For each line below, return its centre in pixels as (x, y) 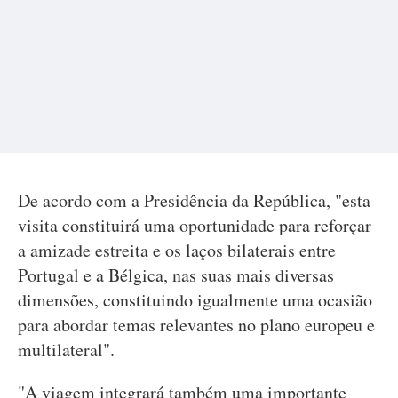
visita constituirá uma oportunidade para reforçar (195, 225)
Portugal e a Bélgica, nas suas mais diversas (176, 275)
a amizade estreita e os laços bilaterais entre (177, 250)
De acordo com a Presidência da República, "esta (194, 200)
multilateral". (66, 350)
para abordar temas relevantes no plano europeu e (196, 325)
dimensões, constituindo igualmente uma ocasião (195, 300)
